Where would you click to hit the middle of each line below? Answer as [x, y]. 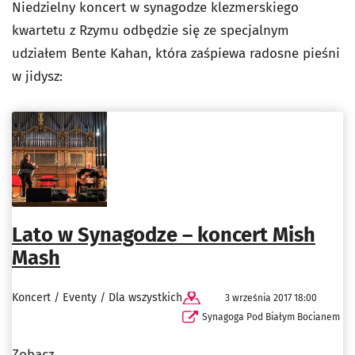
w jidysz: [39, 76]
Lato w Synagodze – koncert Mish [164, 235]
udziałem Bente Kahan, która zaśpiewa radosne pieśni [176, 53]
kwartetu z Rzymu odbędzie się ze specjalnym [151, 31]
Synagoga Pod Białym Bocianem [271, 317]
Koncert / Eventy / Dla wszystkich [97, 298]
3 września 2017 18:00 [271, 298]
